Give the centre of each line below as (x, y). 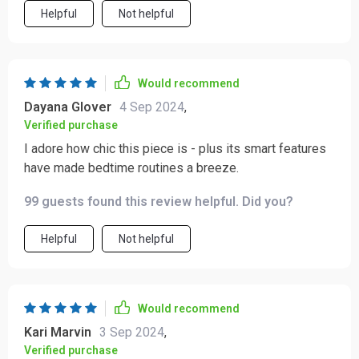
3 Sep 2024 (132, 332)
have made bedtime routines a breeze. (131, 168)
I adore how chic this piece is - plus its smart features (175, 149)
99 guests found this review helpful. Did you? (159, 202)
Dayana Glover (68, 107)
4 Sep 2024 (152, 107)
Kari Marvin (58, 332)
